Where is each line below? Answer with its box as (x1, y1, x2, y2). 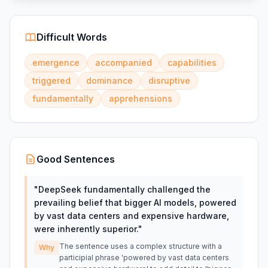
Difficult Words (36, 31, 107, 43)
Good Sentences (36, 153, 115, 165)
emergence (32, 57, 80, 68)
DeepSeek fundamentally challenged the (38, 184, 211, 194)
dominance (86, 75, 133, 86)
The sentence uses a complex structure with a (59, 242, 222, 251)
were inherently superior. (34, 224, 138, 234)
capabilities (167, 57, 217, 68)
